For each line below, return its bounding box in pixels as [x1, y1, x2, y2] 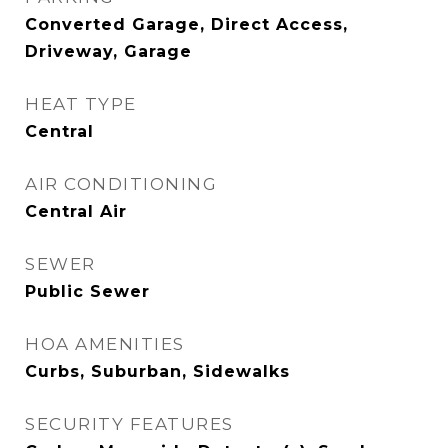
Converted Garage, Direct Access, [25, 15, 348, 34]
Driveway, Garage [25, 42, 192, 61]
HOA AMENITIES [25, 334, 185, 354]
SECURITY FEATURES [25, 414, 234, 434]
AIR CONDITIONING [25, 174, 217, 194]
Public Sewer [25, 282, 150, 301]
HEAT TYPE [25, 94, 137, 114]
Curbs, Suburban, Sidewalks [25, 362, 290, 381]
